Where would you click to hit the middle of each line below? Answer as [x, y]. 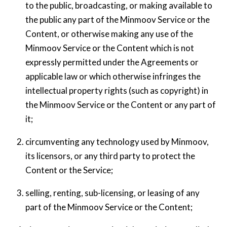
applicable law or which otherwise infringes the [113, 76]
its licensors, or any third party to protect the [110, 156]
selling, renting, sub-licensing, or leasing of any [112, 193]
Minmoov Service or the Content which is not [109, 48]
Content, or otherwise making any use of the [109, 33]
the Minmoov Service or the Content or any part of [120, 104]
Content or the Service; [69, 170]
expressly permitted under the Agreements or [112, 62]
